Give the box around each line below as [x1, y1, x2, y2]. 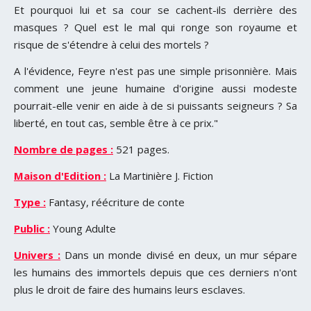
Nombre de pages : [14, 142, 113, 156]
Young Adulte [50, 221, 116, 235]
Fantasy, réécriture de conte [46, 194, 185, 209]
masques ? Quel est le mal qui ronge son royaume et [14, 19, 297, 34]
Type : [14, 194, 46, 209]
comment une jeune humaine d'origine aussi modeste [14, 81, 297, 95]
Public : [14, 221, 50, 235]
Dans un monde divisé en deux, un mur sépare [60, 247, 298, 262]
